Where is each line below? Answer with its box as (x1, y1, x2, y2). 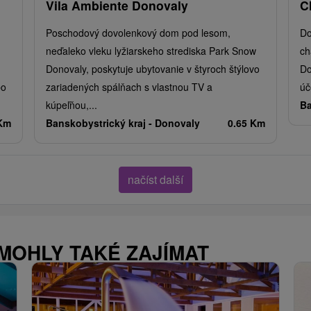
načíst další (128, 171, 183, 187)
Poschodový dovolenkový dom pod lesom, (46, 25, 230, 40)
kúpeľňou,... (46, 97, 97, 112)
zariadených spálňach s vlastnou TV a (46, 79, 212, 94)
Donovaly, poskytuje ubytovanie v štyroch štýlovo (46, 61, 260, 76)
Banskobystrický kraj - (46, 115, 155, 130)
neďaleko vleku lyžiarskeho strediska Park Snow (46, 43, 256, 58)
